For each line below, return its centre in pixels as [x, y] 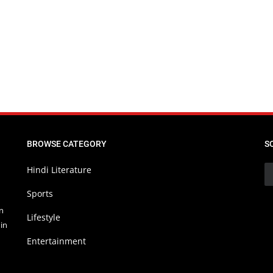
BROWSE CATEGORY [67, 144]
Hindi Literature [59, 169]
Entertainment [56, 241]
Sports [40, 193]
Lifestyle [44, 217]
